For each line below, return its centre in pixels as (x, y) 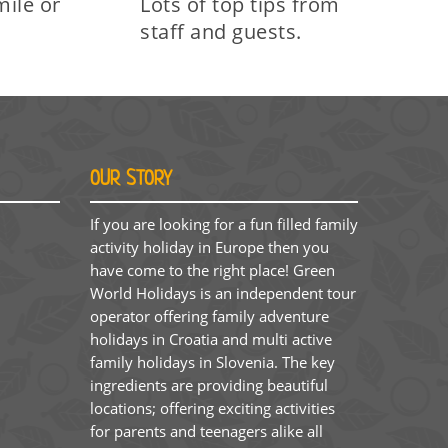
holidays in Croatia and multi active (210, 338)
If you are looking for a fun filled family (223, 223)
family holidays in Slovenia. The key (212, 361)
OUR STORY (130, 180)
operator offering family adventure (209, 315)
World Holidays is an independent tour (222, 292)
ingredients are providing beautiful (208, 384)
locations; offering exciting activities (212, 407)
